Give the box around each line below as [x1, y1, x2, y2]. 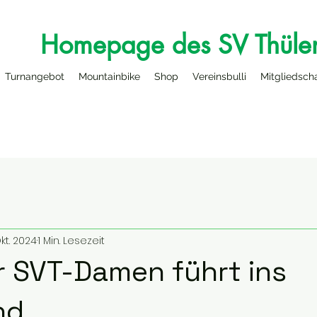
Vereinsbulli [192, 71, 246, 82]
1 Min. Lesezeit [38, 233, 105, 248]
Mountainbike [79, 71, 140, 82]
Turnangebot [5, 71, 64, 82]
